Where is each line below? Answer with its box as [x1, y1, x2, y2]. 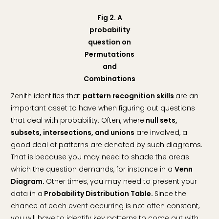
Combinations [84, 73, 135, 84]
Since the [154, 188, 187, 198]
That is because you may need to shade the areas [11, 152, 190, 162]
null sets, [144, 115, 178, 125]
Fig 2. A [97, 12, 122, 22]
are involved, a [134, 127, 188, 137]
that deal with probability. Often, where [11, 115, 145, 125]
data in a [11, 188, 43, 198]
